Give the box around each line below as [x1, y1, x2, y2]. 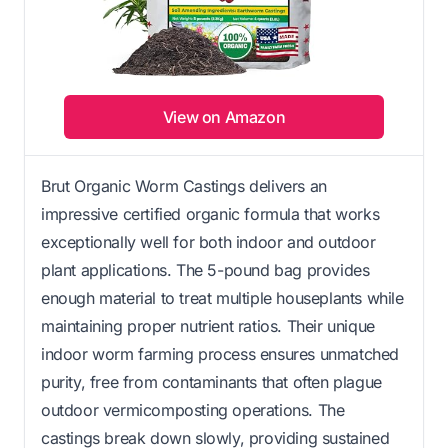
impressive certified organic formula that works [41, 203, 380, 224]
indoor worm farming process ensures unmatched [41, 343, 400, 364]
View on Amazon [162, 106, 286, 127]
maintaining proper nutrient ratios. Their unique [41, 315, 375, 336]
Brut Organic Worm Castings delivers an [41, 175, 327, 196]
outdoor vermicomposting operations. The [41, 399, 345, 420]
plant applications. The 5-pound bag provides [41, 259, 370, 280]
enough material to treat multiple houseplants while [41, 287, 404, 308]
